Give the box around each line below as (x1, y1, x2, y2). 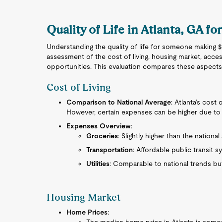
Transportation (86, 146, 133, 154)
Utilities (86, 160, 110, 167)
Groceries (86, 132, 118, 140)
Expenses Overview (66, 122, 131, 130)
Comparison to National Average (66, 98, 171, 106)
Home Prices (66, 208, 108, 216)
